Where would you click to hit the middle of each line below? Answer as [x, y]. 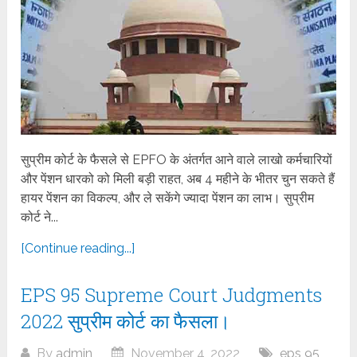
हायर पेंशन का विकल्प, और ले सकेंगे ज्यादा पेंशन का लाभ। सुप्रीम [168, 198]
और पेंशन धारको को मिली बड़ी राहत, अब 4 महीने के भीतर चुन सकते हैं [178, 179]
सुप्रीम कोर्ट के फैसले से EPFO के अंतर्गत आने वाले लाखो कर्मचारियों [177, 160]
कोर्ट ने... [40, 218]
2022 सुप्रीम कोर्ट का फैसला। [126, 322]
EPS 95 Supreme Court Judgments [172, 295]
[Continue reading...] [78, 249]
